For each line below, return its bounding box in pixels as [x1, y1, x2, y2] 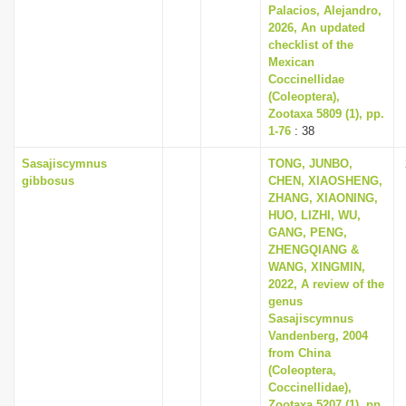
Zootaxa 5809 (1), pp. [268, 107, 384, 121]
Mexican [268, 55, 314, 69]
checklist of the [268, 38, 353, 52]
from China [268, 346, 331, 360]
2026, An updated [268, 21, 365, 34]
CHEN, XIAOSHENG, [268, 174, 382, 188]
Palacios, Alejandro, [268, 4, 382, 17]
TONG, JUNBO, [268, 157, 353, 170]
